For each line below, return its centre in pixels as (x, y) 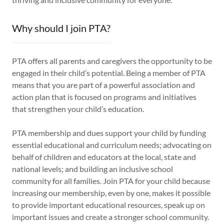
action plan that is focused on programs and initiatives (104, 97)
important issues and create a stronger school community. (111, 217)
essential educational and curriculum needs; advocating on (112, 145)
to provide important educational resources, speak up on (108, 205)
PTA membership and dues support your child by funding (109, 133)
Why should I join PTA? (61, 28)
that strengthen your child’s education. (78, 109)
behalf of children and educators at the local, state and (104, 157)
